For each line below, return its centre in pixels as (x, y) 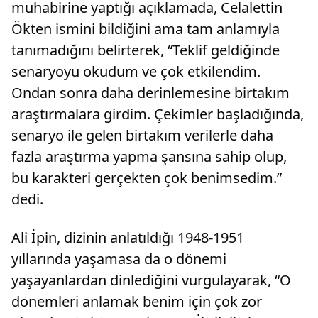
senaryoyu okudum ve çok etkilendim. (136, 72)
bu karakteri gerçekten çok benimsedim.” (147, 178)
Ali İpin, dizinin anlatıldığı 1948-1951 (128, 238)
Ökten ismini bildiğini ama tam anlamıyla (146, 29)
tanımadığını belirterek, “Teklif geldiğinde (146, 50)
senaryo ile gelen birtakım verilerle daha (142, 136)
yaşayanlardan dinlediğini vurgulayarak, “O (151, 280)
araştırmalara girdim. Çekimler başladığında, (158, 114)
